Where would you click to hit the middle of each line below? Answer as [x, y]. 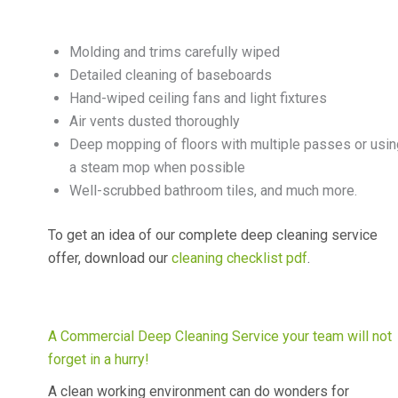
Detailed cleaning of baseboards [171, 75]
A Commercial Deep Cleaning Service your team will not [220, 336]
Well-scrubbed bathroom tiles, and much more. [213, 190]
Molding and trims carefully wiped [175, 52]
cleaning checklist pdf [239, 258]
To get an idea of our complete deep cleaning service [213, 235]
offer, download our [110, 258]
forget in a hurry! [99, 359]
